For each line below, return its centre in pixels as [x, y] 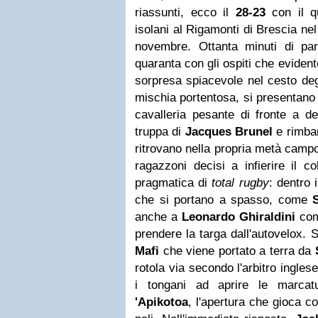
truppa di [160, 132]
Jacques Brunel [229, 132]
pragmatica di [174, 183]
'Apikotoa [161, 302]
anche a [159, 217]
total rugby [240, 183]
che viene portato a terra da [237, 251]
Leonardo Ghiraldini [239, 217]
